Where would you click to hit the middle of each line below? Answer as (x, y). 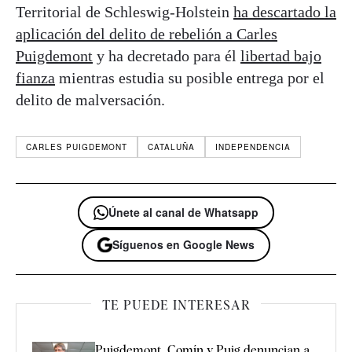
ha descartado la (285, 12)
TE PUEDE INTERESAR (176, 305)
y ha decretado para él (167, 56)
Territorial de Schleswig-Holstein (125, 12)
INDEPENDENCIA (253, 147)
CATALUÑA (171, 147)
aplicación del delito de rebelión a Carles (147, 34)
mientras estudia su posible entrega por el (190, 78)
